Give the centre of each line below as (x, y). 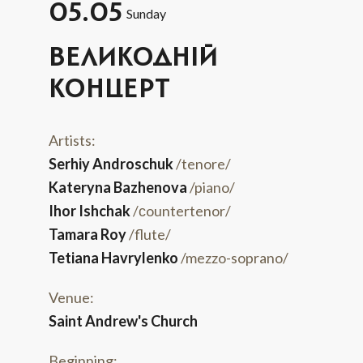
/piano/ (212, 187)
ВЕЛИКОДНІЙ (133, 58)
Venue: (71, 297)
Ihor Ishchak (90, 210)
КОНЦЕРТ (109, 90)
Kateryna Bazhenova (118, 187)
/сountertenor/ (182, 210)
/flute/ (150, 234)
